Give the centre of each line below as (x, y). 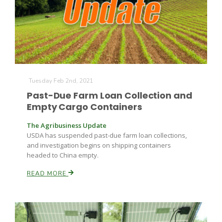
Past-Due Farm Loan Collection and (110, 95)
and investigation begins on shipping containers (99, 145)
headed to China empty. (63, 155)
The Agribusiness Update (67, 125)
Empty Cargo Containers (84, 107)
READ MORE (48, 173)
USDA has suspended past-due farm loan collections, (107, 135)
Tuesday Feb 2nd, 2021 (61, 81)
